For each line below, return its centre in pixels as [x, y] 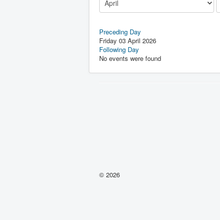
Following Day [119, 50]
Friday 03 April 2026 [128, 41]
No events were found [130, 58]
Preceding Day [120, 32]
